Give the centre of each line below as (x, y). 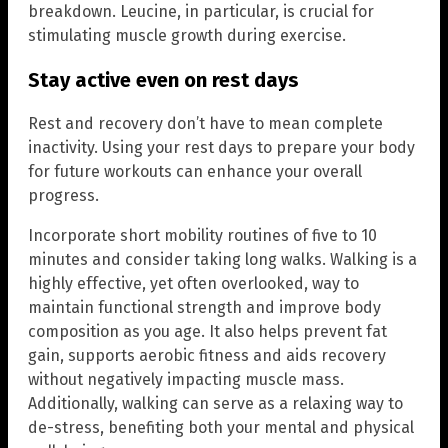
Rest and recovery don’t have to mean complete (205, 124)
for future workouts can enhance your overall (195, 172)
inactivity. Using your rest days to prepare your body (221, 148)
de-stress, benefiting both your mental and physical (221, 428)
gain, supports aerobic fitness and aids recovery (207, 356)
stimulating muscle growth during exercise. (187, 36)
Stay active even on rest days (163, 80)
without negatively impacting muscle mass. (186, 380)
